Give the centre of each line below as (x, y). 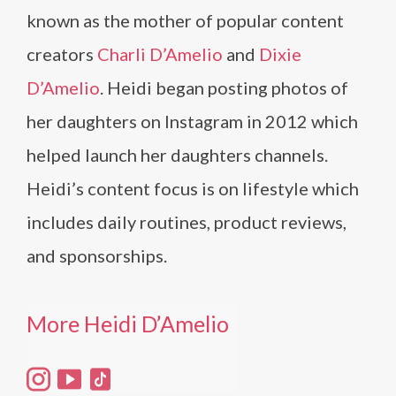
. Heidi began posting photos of (224, 87)
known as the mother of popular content (185, 20)
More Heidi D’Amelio (128, 323)
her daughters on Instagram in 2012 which (192, 121)
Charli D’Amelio (160, 53)
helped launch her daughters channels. (177, 154)
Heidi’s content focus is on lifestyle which (193, 188)
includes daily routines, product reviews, (187, 221)
